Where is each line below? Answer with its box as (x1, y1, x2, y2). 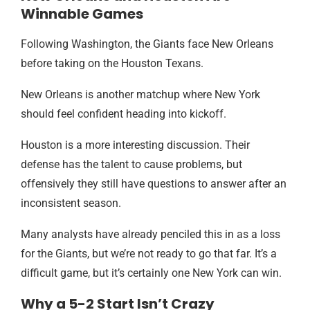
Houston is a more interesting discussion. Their (21, 138, 250, 152)
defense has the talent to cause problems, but (21, 158, 242, 171)
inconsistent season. (21, 197, 121, 210)
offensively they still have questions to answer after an (21, 177, 286, 190)
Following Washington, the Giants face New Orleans (21, 37, 273, 51)
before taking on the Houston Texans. (21, 57, 203, 70)
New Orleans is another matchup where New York (21, 88, 260, 101)
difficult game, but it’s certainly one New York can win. (21, 266, 282, 280)
